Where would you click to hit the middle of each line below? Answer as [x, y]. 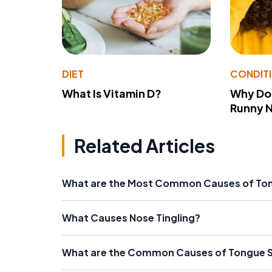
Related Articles [144, 145]
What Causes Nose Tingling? [131, 217]
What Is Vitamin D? [112, 93]
